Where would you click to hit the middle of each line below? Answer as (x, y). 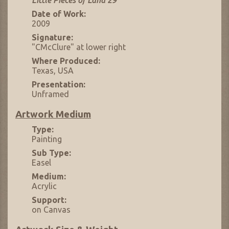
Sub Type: (51, 153)
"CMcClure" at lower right (79, 47)
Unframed (50, 94)
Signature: (52, 38)
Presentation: (59, 85)
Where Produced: (66, 61)
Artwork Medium (53, 114)
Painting (47, 139)
